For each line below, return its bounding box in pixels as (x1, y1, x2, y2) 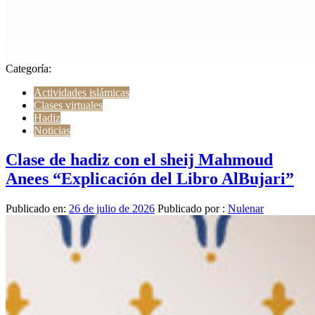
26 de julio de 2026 (69, 202, 155, 215)
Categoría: (6, 62, 51, 75)
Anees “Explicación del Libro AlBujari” (6, 169, 294, 188)
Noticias (34, 124, 70, 136)
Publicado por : (155, 202, 228, 215)
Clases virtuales (34, 98, 103, 111)
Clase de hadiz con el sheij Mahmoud (6, 150, 273, 169)
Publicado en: (6, 202, 69, 215)
